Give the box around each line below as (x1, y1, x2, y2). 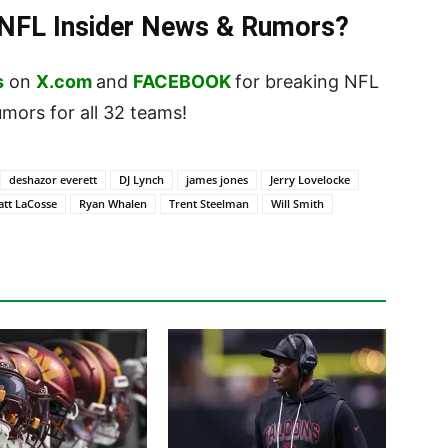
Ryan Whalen (79, 195, 147, 211)
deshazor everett (9, 171, 97, 187)
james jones (186, 171, 248, 187)
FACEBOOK (133, 70, 231, 92)
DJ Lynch (119, 171, 164, 187)
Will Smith (271, 195, 324, 211)
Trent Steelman (169, 195, 249, 211)
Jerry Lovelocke (270, 171, 350, 187)
